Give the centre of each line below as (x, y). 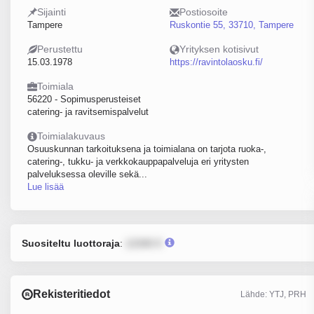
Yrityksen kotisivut (219, 49)
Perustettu (60, 49)
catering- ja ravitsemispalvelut (88, 112)
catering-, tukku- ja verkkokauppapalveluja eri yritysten (138, 162)
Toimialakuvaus (71, 136)
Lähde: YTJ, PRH (273, 294)
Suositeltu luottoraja (71, 243)
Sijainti (52, 12)
